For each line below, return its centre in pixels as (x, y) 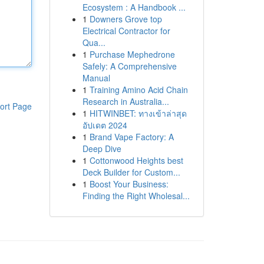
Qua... (94, 42)
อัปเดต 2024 (105, 125)
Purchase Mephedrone (132, 54)
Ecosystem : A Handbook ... (134, 7)
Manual (96, 78)
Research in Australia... (126, 101)
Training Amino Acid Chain (138, 90)
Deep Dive (102, 148)
